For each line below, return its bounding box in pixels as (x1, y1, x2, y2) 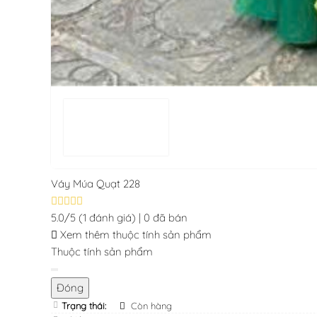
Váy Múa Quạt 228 (51, 176, 140, 190)
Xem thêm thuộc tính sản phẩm (57, 227, 212, 241)
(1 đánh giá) (79, 210, 139, 224)
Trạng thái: (62, 299, 106, 311)
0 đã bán (144, 210, 188, 224)
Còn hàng (128, 299, 173, 311)
